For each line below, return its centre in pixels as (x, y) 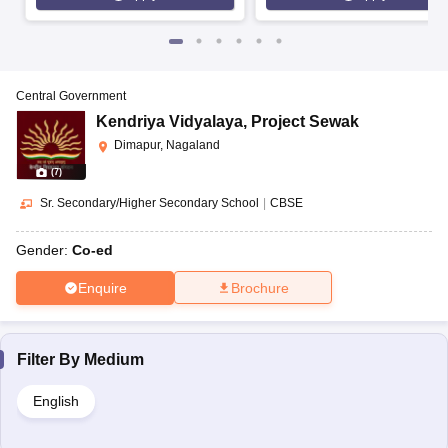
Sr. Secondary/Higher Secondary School (149, 203)
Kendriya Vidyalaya (169, 122)
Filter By (50, 360)
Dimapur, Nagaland (167, 145)
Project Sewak (305, 122)
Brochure (260, 288)
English (56, 401)
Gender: (44, 250)
